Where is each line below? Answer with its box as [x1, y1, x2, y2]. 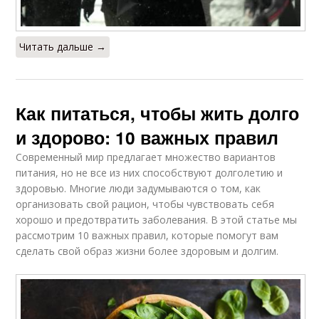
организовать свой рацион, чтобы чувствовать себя [16, 197, 275, 211]
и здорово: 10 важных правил [16, 124, 279, 150]
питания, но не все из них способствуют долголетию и [16, 165, 283, 179]
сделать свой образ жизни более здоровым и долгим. [16, 244, 279, 258]
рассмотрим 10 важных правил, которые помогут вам [16, 228, 279, 242]
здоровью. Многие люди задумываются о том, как [16, 181, 261, 195]
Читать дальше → [19, 39, 107, 53]
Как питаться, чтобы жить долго [16, 100, 300, 126]
